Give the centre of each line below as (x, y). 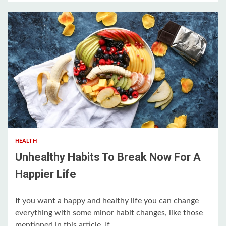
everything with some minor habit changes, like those (109, 213)
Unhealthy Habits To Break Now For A (108, 157)
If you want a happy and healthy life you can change (107, 201)
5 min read (33, 113)
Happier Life (46, 174)
